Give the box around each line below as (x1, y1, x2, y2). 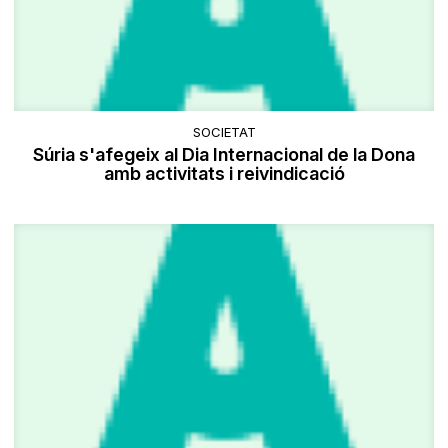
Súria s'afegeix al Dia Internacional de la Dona (33, 143, 415, 165)
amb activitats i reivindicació (103, 162, 345, 184)
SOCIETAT (192, 123, 256, 140)
